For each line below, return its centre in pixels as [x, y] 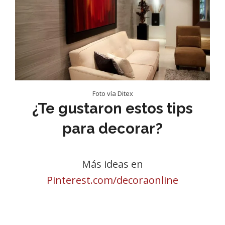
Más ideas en [113, 164]
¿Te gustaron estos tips [113, 108]
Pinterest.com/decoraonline [113, 180]
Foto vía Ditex [113, 93]
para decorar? [113, 129]
